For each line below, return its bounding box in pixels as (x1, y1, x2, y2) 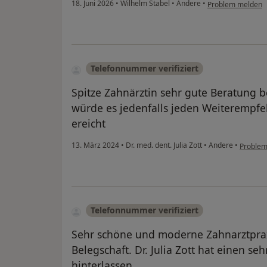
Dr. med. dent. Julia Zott (124, 140, 204, 151)
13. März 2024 (72, 140, 119, 151)
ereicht (72, 116, 105, 131)
